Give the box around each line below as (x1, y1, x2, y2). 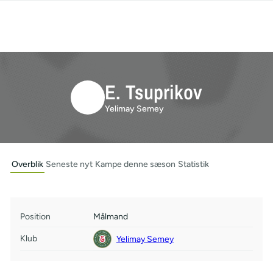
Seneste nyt (45, 159, 93, 169)
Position (19, 211, 51, 222)
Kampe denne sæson (94, 159, 175, 169)
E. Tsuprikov (105, 78, 202, 105)
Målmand (93, 211, 128, 222)
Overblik (11, 159, 43, 169)
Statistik (177, 159, 209, 169)
